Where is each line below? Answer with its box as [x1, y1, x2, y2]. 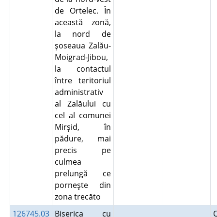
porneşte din [54, 180, 111, 190]
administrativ [54, 87, 103, 97]
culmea [54, 156, 81, 167]
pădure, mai [54, 133, 111, 144]
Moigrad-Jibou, [54, 52, 108, 62]
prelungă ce [54, 168, 111, 179]
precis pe [54, 145, 111, 155]
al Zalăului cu [54, 98, 111, 109]
